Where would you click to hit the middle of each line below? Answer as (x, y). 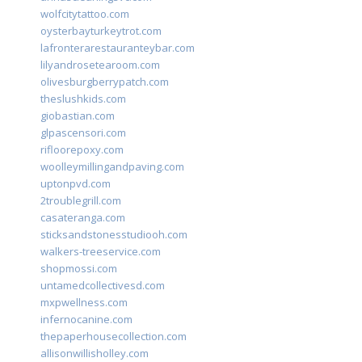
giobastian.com (78, 116)
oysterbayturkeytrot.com (101, 31)
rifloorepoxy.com (82, 150)
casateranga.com (83, 218)
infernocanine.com (86, 320)
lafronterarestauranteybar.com (118, 48)
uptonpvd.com (76, 184)
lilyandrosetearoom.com (100, 65)
